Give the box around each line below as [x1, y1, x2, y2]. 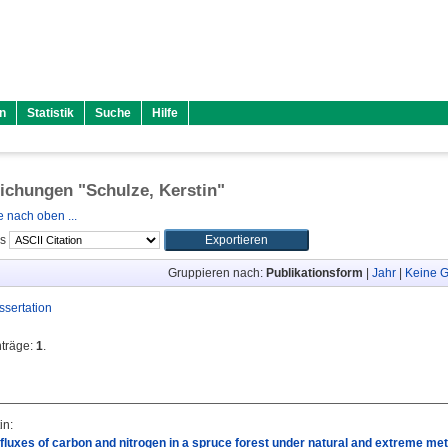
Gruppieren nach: [167, 266, 266, 280]
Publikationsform [265, 266, 363, 280]
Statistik [27, 106, 74, 120]
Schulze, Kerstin [86, 181, 217, 200]
